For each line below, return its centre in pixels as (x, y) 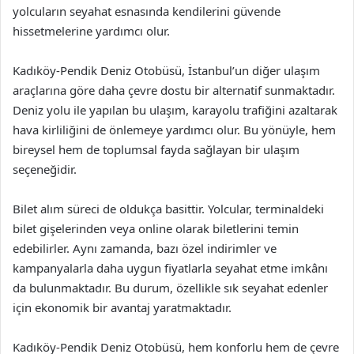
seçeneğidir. (45, 169)
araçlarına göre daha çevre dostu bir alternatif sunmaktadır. (174, 90)
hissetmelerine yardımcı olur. (91, 30)
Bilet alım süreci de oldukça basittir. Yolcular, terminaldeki (168, 208)
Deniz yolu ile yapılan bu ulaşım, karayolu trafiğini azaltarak (175, 109)
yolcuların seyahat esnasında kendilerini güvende (147, 11)
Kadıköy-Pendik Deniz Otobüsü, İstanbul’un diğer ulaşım (166, 70)
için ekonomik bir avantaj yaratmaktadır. (122, 307)
